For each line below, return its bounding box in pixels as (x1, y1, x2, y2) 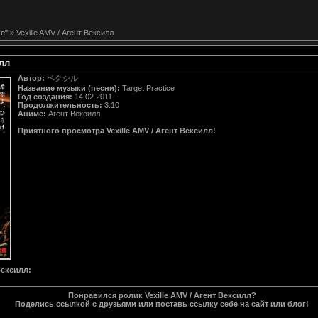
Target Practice (120, 83, 175, 92)
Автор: (18, 73, 45, 82)
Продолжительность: (18, 100, 102, 109)
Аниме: (18, 109, 46, 118)
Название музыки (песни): (18, 83, 120, 92)
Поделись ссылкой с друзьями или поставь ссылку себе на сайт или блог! (15, 299, 309, 308)
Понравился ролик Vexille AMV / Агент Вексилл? (67, 290, 256, 300)
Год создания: (18, 92, 72, 101)
